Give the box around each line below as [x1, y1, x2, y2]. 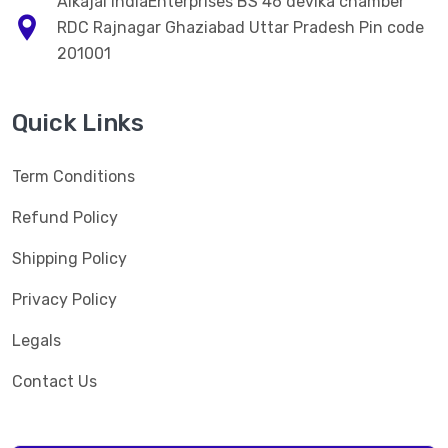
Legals [12, 330, 61, 350]
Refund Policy [12, 207, 118, 227]
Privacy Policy [12, 289, 117, 309]
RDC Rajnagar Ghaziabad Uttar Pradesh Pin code [57, 17, 424, 37]
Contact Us [12, 371, 97, 391]
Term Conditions [12, 166, 135, 186]
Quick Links [12, 108, 144, 137]
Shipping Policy [12, 248, 127, 268]
